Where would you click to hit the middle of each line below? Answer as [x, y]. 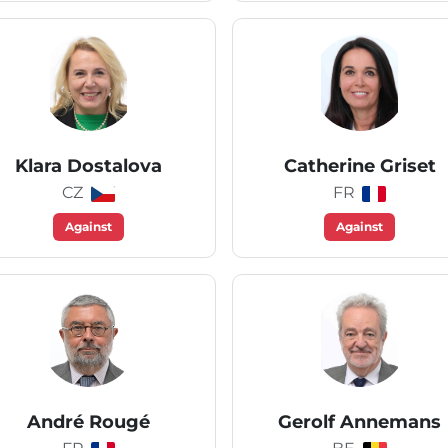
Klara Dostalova [88, 166]
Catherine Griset [359, 166]
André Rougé [88, 422]
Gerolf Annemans [359, 422]
